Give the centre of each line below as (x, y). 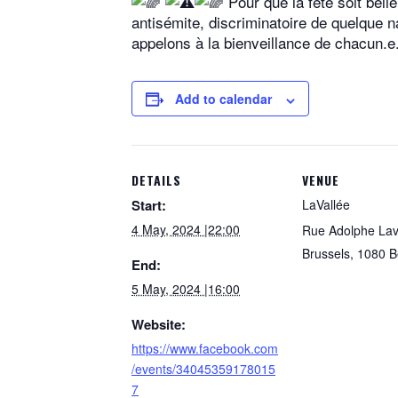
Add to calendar (223, 99)
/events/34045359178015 (203, 369)
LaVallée (326, 205)
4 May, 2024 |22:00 (186, 230)
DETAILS (156, 180)
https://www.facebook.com (205, 349)
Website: (159, 325)
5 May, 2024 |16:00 (186, 289)
